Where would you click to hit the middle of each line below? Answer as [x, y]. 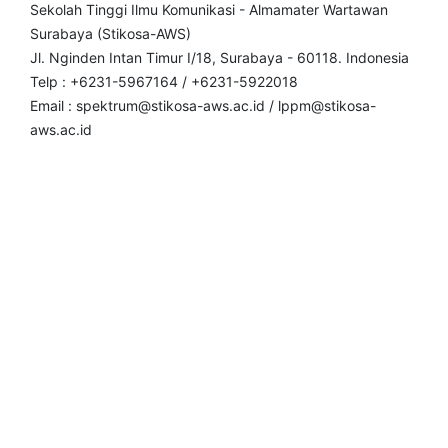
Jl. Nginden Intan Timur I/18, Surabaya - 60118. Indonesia [219, 57]
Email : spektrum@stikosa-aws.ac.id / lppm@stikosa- [203, 105]
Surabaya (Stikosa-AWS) [110, 33]
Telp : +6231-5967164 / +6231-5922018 [164, 81]
